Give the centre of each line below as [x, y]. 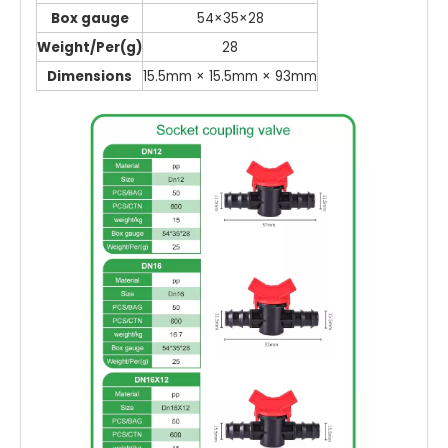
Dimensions [89, 76]
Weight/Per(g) [89, 47]
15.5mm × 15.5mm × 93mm [230, 76]
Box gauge [89, 18]
